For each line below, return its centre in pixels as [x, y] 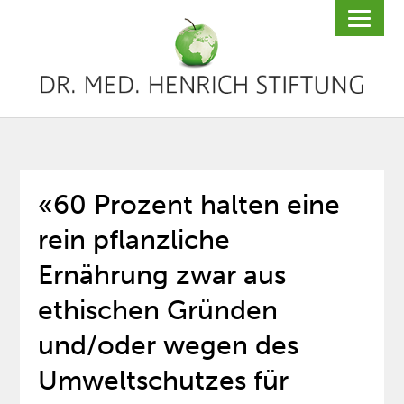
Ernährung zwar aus [162, 275]
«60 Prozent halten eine [189, 205]
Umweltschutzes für [164, 381]
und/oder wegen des [169, 346]
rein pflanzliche [134, 240]
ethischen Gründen [158, 311]
